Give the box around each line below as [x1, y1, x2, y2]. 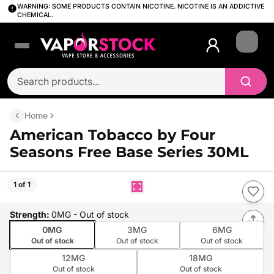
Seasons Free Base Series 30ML [10, 143, 249, 161]
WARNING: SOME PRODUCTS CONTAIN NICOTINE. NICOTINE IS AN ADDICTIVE [17, 2, 264, 10]
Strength [10, 209, 46, 220]
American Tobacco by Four [10, 126, 215, 144]
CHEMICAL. [17, 11, 53, 19]
